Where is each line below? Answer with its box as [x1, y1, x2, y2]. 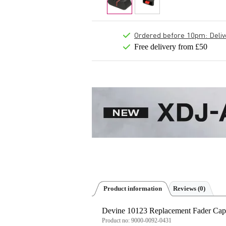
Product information [103, 185, 162, 192]
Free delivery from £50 [134, 42, 207, 51]
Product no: [102, 217, 131, 224]
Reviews [173, 185, 198, 192]
